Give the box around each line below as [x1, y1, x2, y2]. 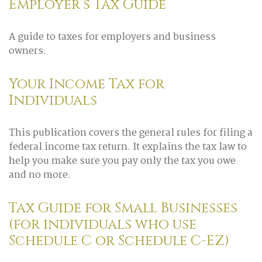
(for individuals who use [9, 215, 196, 234]
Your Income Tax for [9, 75, 164, 94]
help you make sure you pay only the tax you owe [9, 153, 236, 169]
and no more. [9, 167, 71, 183]
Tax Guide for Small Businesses [9, 199, 237, 218]
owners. [9, 43, 46, 59]
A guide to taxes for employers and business [9, 29, 216, 45]
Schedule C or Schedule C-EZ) [9, 232, 229, 250]
